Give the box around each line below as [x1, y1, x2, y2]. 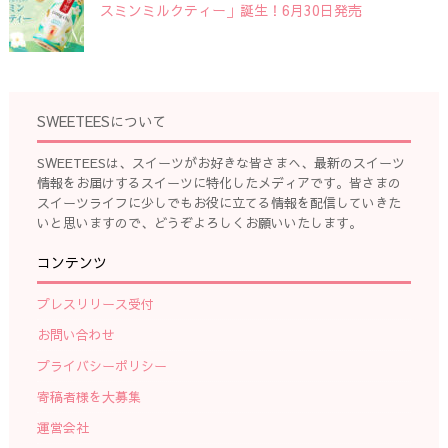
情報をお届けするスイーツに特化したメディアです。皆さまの [36, 173, 401, 192]
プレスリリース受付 [36, 294, 154, 313]
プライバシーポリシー [36, 356, 167, 375]
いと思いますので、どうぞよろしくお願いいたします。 [36, 213, 362, 232]
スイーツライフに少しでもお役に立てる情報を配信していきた [36, 193, 401, 212]
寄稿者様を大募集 [36, 387, 141, 406]
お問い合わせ [36, 325, 115, 344]
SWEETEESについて [36, 110, 166, 131]
